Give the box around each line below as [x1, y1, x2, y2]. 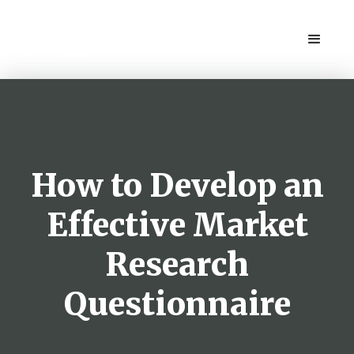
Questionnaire [63, 284, 291, 324]
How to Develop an [30, 166, 324, 205]
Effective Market [46, 205, 308, 245]
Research [105, 245, 249, 284]
